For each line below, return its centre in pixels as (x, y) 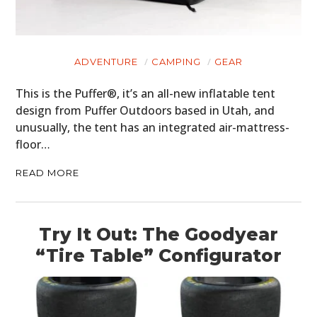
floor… (33, 145)
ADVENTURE (106, 62)
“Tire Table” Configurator (158, 256)
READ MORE (48, 173)
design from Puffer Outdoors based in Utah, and (145, 111)
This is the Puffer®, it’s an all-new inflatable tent (146, 94)
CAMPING (176, 62)
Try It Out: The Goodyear (158, 235)
